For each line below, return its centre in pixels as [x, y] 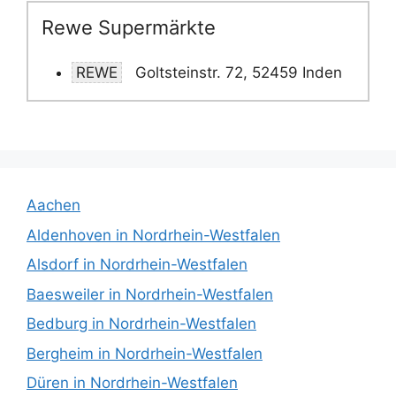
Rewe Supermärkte [129, 28]
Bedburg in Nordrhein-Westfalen [141, 324]
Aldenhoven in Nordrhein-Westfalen [153, 235]
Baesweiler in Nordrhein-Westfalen [150, 294]
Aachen [53, 206]
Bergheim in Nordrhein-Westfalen [145, 353]
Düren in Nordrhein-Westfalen [132, 383]
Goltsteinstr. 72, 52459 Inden [236, 72]
